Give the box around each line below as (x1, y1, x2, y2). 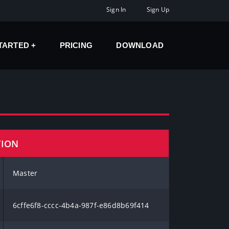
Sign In (106, 5, 126, 13)
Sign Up (146, 5, 169, 13)
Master (13, 168, 38, 178)
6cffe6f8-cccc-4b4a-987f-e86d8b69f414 (13, 200, 149, 210)
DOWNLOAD (116, 41, 164, 50)
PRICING (59, 41, 93, 50)
